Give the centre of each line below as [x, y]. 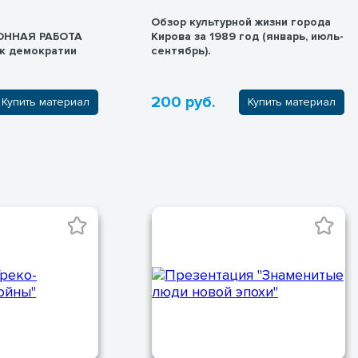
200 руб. [184, 102]
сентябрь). [181, 51]
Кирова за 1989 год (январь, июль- [248, 37]
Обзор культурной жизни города [241, 22]
